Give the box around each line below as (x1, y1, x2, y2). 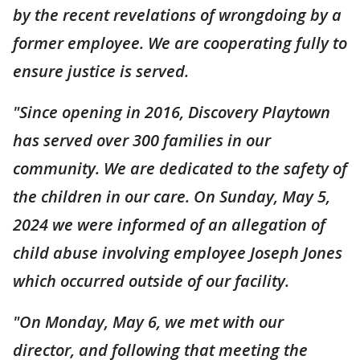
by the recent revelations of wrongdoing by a (13, 3, 342, 26)
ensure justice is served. (13, 59, 189, 82)
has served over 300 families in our (13, 129, 271, 151)
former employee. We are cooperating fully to (13, 31, 347, 54)
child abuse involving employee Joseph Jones (13, 241, 342, 264)
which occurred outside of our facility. (13, 269, 289, 292)
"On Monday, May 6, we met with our (13, 310, 284, 333)
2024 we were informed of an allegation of (13, 213, 325, 235)
